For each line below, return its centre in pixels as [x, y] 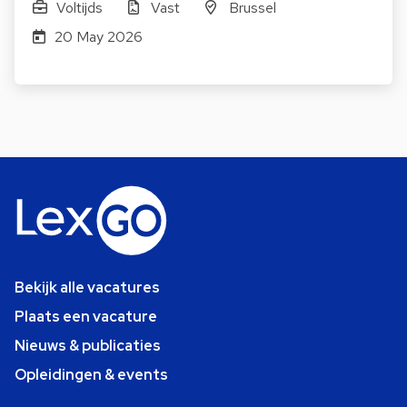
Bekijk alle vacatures [87, 288]
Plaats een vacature [86, 317]
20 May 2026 [98, 37]
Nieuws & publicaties [88, 346]
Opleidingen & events [91, 375]
